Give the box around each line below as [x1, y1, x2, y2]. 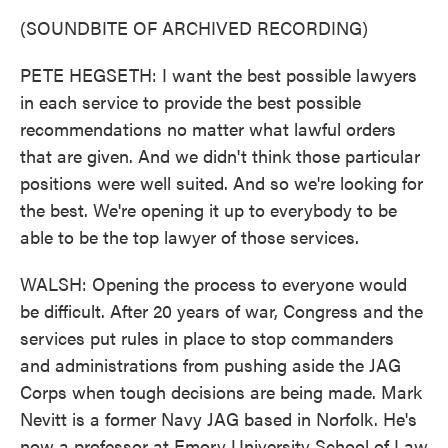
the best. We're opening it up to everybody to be [20, 197, 397, 222]
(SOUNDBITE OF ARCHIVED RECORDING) [20, 15, 368, 40]
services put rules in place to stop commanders [20, 325, 394, 350]
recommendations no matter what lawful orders [20, 116, 396, 141]
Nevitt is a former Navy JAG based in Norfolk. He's [20, 406, 417, 431]
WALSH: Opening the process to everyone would [20, 271, 407, 296]
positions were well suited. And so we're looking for [20, 170, 423, 195]
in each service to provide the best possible [20, 89, 361, 114]
